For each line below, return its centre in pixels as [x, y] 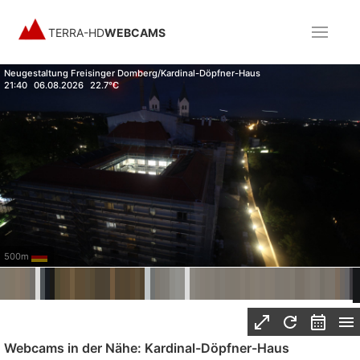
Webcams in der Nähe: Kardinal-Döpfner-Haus [147, 348]
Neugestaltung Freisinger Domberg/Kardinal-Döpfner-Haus [132, 73]
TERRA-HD [76, 32]
